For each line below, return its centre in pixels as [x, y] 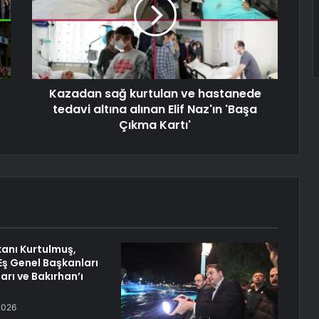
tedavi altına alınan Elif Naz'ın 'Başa [155, 110]
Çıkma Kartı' [155, 125]
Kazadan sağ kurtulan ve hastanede [155, 94]
